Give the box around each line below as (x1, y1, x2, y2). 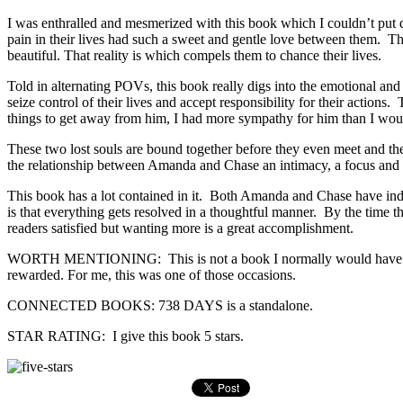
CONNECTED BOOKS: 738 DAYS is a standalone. (7, 297, 313, 313)
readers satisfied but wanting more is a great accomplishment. (7, 219, 354, 236)
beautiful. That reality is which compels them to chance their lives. (7, 47, 381, 63)
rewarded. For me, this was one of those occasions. (7, 266, 296, 282)
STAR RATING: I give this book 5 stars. (7, 327, 244, 344)
